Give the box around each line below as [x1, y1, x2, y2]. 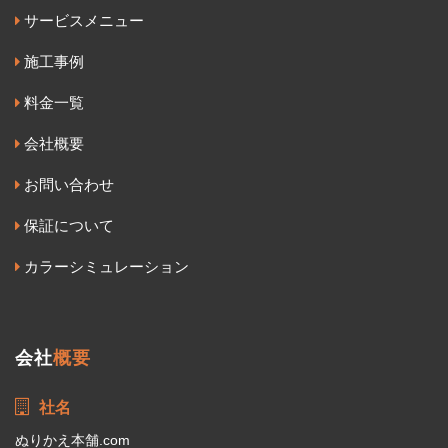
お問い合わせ [20, 177, 114, 194]
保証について [20, 218, 114, 235]
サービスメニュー [20, 13, 144, 30]
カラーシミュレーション [20, 259, 189, 276]
